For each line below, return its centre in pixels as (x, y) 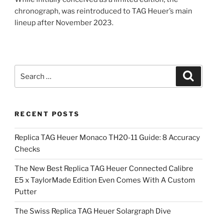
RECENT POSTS (47, 114)
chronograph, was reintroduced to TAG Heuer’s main (103, 11)
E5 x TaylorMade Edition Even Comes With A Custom (105, 180)
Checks (27, 149)
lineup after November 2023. (64, 23)
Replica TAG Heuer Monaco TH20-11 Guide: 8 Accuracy (107, 138)
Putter (26, 192)
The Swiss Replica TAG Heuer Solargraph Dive (93, 211)
